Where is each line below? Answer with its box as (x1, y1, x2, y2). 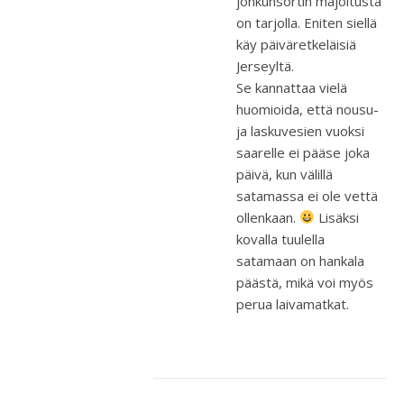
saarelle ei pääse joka (236, 142, 370, 161)
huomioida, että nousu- (236, 99, 379, 118)
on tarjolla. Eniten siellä (236, 13, 377, 32)
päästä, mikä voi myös (236, 272, 373, 291)
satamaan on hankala (236, 251, 364, 270)
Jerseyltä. (236, 56, 294, 75)
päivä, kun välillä (236, 164, 333, 183)
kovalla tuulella (236, 229, 325, 248)
